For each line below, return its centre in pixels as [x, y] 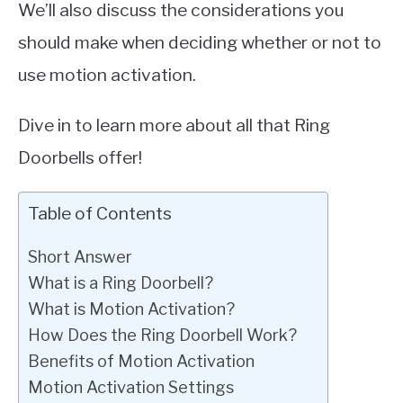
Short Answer [80, 256]
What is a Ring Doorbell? [121, 282]
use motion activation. [107, 75]
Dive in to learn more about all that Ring [174, 125]
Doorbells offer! [80, 157]
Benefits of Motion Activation [141, 361]
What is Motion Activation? [131, 309]
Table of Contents [100, 213]
